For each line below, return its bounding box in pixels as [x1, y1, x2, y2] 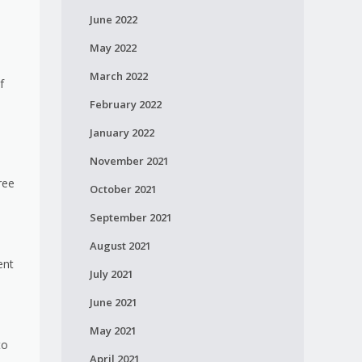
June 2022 [89, 12, 137, 27]
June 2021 [89, 295, 137, 309]
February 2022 [89, 97, 162, 112]
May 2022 [89, 40, 137, 55]
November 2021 [89, 154, 169, 168]
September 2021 [89, 210, 172, 225]
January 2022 [89, 125, 154, 140]
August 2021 [89, 238, 151, 253]
